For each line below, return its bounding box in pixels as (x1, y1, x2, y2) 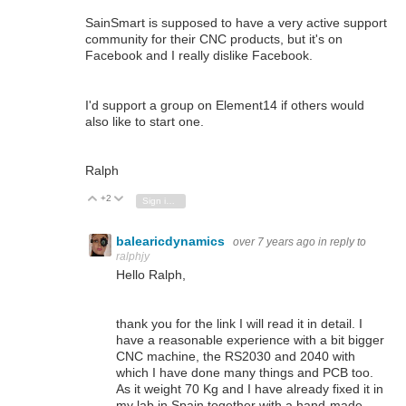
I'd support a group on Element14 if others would (85, 97, 364, 112)
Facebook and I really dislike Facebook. (85, 48, 313, 63)
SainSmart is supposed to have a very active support (85, 15, 387, 31)
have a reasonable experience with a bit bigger (116, 333, 384, 348)
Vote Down (132, 193, 179, 204)
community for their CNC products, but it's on (85, 32, 343, 47)
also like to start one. (85, 113, 204, 129)
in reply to (318, 235, 366, 248)
